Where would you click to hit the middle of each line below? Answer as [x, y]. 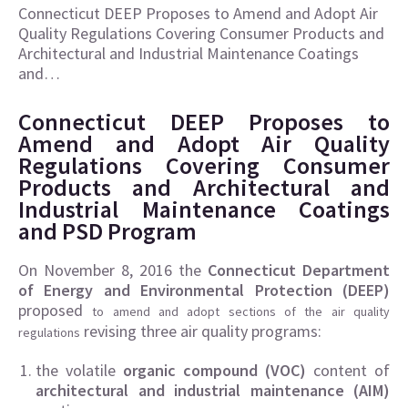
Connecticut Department [299, 270]
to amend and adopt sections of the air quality [241, 311]
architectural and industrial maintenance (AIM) [213, 390]
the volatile [79, 370]
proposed [56, 310]
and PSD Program [107, 231]
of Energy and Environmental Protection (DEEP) [204, 290]
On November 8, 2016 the [113, 270]
